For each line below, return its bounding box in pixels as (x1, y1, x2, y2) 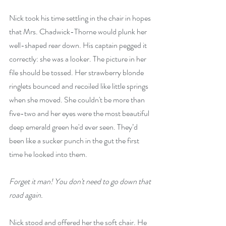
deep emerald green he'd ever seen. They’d (9, 121, 139, 133)
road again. (9, 189, 43, 201)
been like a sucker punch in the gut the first (9, 135, 141, 146)
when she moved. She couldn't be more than (9, 94, 146, 105)
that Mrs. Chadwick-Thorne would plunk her (9, 26, 148, 37)
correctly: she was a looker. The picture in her (9, 53, 148, 65)
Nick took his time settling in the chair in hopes (9, 12, 152, 24)
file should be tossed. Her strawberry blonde (9, 67, 145, 78)
